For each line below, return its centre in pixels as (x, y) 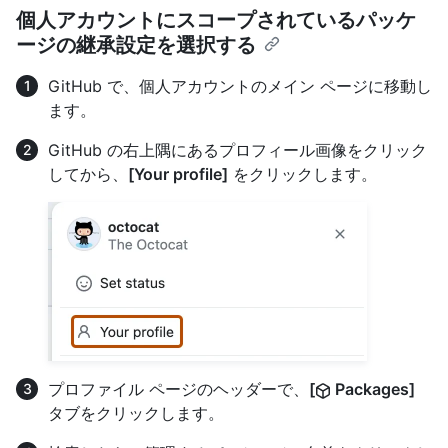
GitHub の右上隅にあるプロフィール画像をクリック (237, 150)
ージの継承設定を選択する (136, 45)
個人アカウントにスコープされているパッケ (216, 20)
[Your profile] (178, 174)
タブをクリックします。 (136, 413)
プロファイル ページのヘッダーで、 (178, 389)
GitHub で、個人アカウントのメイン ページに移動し (240, 86)
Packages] (373, 389)
